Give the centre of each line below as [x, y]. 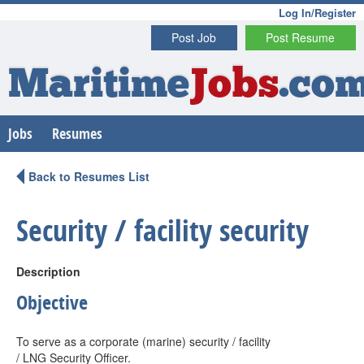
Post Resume [301, 37]
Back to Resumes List [89, 176]
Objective [52, 302]
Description [48, 271]
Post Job [194, 37]
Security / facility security [162, 230]
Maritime [99, 87]
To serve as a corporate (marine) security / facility [143, 341]
